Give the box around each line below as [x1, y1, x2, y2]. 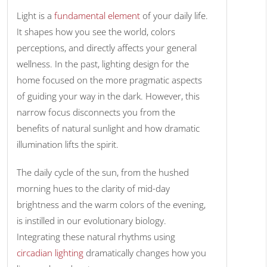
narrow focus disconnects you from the [17, 106, 176, 119]
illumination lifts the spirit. [17, 138, 122, 151]
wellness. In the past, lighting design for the [17, 58, 190, 70]
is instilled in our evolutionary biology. [17, 215, 167, 227]
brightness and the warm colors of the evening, [17, 198, 206, 211]
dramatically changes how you [86, 247, 207, 259]
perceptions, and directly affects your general [17, 42, 197, 54]
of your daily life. [140, 10, 209, 22]
